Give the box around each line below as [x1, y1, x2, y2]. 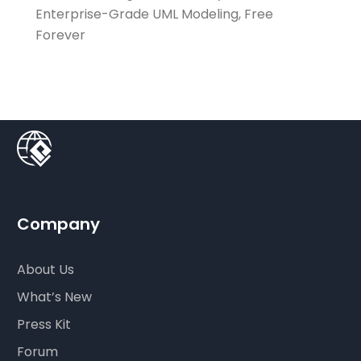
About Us [17, 260, 75, 280]
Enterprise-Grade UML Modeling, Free [35, 5, 274, 24]
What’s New [17, 288, 93, 307]
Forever [35, 26, 86, 45]
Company [17, 213, 101, 236]
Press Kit [17, 315, 72, 334]
